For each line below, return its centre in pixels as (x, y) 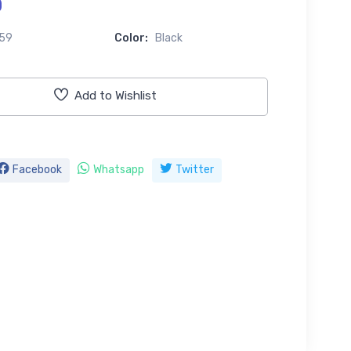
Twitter (194, 169)
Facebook (37, 169)
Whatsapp (118, 169)
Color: (135, 38)
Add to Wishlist (115, 96)
